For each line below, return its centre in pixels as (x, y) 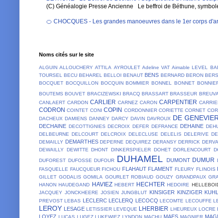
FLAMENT (161, 169)
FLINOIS (206, 169)
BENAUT (133, 75)
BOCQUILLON (82, 83)
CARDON (78, 102)
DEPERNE (112, 142)
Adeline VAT (156, 67)
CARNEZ (128, 102)
